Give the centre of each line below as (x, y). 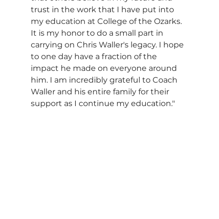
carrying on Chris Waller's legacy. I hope (108, 44)
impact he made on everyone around (105, 68)
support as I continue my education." (103, 103)
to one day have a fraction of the (95, 56)
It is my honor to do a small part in (98, 33)
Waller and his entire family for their (101, 91)
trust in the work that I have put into (103, 9)
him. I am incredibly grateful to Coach (105, 80)
